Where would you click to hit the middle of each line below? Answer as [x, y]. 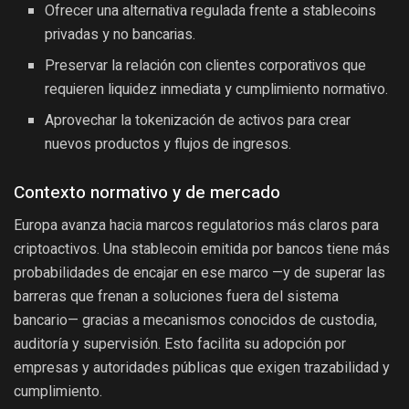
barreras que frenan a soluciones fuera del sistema [176, 297]
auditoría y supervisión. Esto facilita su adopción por [180, 344]
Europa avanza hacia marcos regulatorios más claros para [196, 225]
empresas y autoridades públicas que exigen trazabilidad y [202, 368]
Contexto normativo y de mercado [147, 192]
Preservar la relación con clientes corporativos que [206, 66]
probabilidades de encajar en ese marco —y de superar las [199, 273]
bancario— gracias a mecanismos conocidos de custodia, [195, 320]
